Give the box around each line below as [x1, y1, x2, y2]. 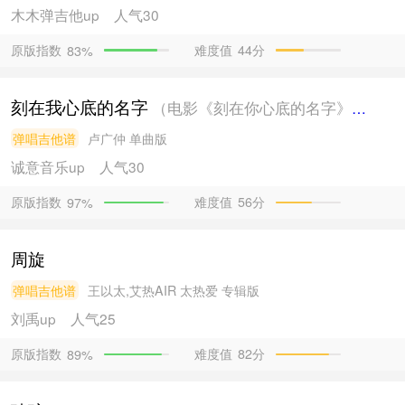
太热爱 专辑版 [179, 280, 259, 299]
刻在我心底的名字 [10, 93, 148, 118]
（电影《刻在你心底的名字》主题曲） [151, 96, 352, 118]
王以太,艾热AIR [87, 280, 176, 299]
